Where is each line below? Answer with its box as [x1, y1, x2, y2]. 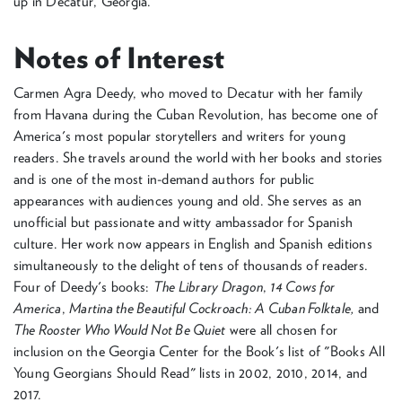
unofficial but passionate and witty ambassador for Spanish [13, 214, 354, 231]
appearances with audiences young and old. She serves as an [13, 192, 363, 209]
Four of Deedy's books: [13, 278, 153, 295]
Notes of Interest [13, 40, 225, 75]
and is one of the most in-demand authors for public [13, 170, 315, 188]
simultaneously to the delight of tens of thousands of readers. [13, 257, 369, 274]
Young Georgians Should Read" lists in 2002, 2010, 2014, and [13, 364, 368, 381]
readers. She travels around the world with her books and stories [13, 149, 383, 166]
